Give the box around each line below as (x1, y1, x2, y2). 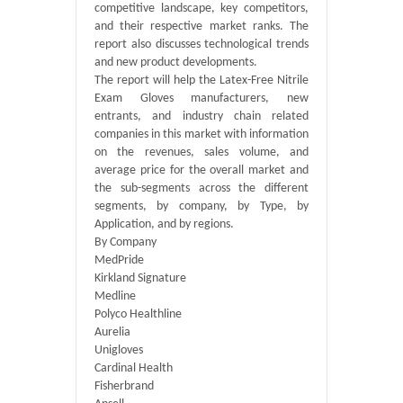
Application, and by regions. (94, 218, 234, 231)
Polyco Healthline (94, 308, 182, 321)
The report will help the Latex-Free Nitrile (94, 74, 309, 87)
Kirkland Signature (94, 272, 186, 285)
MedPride (94, 254, 144, 267)
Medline (94, 290, 136, 303)
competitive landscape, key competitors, (94, 2, 309, 15)
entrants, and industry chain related (94, 110, 309, 123)
